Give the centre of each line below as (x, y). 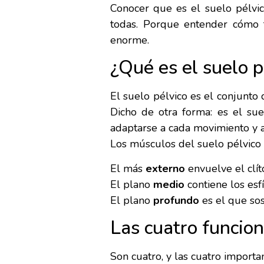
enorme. (130, 40)
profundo (176, 200)
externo (165, 168)
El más (128, 168)
